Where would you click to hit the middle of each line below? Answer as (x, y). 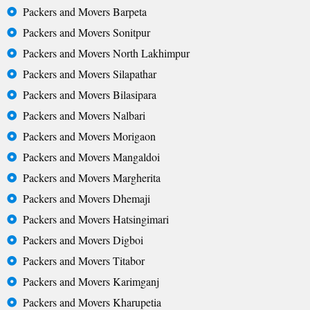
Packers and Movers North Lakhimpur (106, 53)
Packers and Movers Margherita (91, 178)
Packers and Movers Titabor (83, 261)
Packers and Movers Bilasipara (89, 95)
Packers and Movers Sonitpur (86, 33)
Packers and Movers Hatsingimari (95, 219)
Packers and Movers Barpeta (84, 12)
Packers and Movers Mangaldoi (91, 157)
